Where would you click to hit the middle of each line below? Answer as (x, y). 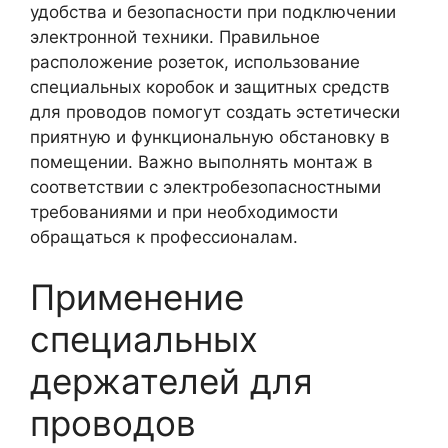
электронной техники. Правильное (175, 37)
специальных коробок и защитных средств (210, 87)
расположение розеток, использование (195, 62)
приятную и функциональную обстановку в (210, 137)
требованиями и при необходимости (184, 212)
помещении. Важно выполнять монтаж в (201, 162)
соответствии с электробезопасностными (205, 187)
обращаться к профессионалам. (164, 237)
